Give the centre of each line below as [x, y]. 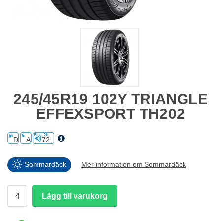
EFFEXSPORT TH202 [110, 114]
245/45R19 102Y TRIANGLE [110, 99]
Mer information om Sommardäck [134, 165]
